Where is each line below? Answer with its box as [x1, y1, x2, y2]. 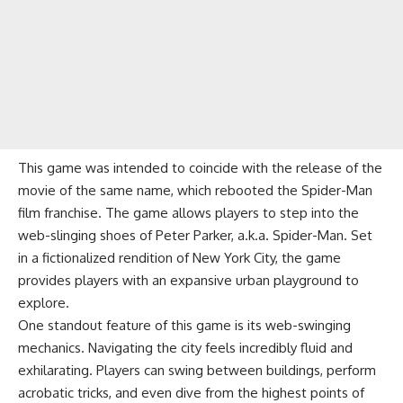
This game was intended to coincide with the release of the [18, 159, 382, 177]
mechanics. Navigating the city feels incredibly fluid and [18, 339, 353, 357]
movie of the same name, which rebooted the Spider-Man [18, 182, 372, 200]
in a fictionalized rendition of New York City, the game [18, 249, 341, 267]
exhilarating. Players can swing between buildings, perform [18, 362, 376, 380]
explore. [18, 294, 69, 312]
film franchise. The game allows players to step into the [18, 204, 359, 222]
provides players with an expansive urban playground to [18, 272, 359, 290]
